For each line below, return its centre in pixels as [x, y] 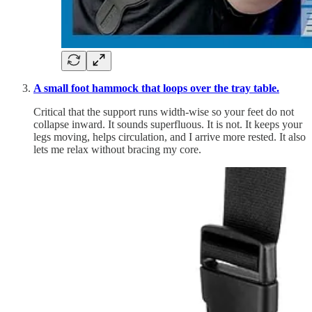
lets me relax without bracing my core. [117, 149]
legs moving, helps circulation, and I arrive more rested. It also [170, 136]
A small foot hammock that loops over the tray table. [156, 88]
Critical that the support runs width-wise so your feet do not [164, 111]
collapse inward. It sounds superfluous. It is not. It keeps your [168, 124]
